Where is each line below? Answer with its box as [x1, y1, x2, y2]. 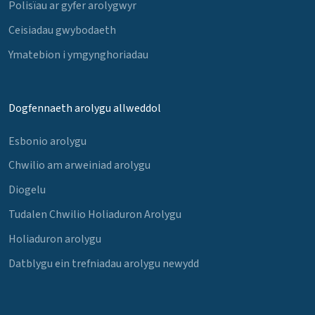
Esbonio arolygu [8, 133, 86, 149]
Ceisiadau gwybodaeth [8, 22, 116, 39]
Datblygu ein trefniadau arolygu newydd [8, 255, 199, 271]
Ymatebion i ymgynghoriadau [8, 46, 148, 63]
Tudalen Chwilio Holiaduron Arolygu [8, 207, 181, 223]
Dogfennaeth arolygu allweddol [8, 100, 161, 116]
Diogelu [8, 182, 46, 198]
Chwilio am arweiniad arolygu [8, 157, 150, 174]
